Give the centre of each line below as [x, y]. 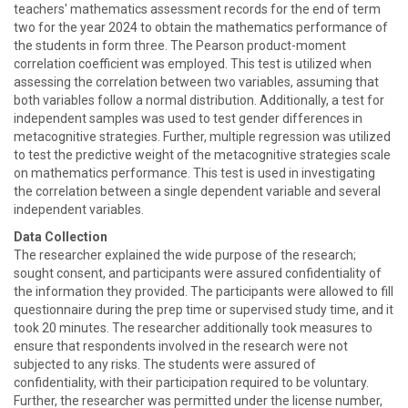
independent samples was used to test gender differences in [188, 118]
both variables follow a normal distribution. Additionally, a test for [199, 100]
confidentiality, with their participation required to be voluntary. [191, 382]
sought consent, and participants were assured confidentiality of [198, 273]
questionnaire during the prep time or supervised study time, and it [204, 310]
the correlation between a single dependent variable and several [197, 191]
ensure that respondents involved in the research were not [181, 346]
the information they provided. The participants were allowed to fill [204, 291]
